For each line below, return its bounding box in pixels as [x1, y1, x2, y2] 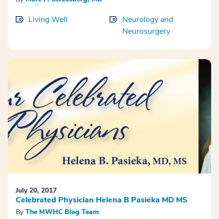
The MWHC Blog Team [25, 207, 99, 217]
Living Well [28, 14, 67, 25]
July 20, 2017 [16, 186, 57, 196]
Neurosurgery [122, 26, 170, 37]
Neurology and [122, 14, 173, 25]
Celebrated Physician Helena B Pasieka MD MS [16, 195, 187, 206]
